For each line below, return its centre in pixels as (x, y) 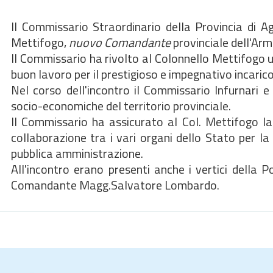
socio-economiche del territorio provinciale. (121, 106)
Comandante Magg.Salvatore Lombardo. (115, 185)
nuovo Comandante (120, 42)
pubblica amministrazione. (77, 153)
